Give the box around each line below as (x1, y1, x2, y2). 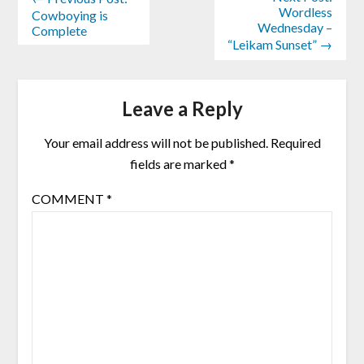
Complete (31, 22, 87, 38)
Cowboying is (31, 6, 108, 23)
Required (270, 134, 321, 150)
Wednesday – (258, 19, 333, 35)
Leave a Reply (121, 96, 243, 120)
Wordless (279, 3, 333, 19)
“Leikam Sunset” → (227, 36, 333, 52)
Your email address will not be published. (43, 134, 268, 150)
